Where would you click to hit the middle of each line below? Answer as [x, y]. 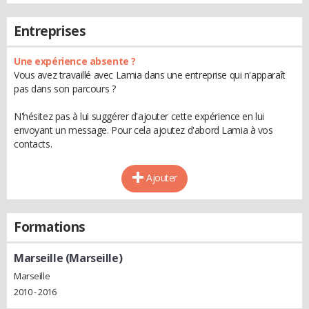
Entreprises [50, 31]
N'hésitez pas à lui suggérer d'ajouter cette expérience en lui [139, 116]
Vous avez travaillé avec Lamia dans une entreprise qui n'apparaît [150, 75]
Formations [50, 227]
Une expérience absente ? [75, 61]
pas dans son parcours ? [65, 89]
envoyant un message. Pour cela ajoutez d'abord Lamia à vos [143, 130]
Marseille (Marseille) [68, 258]
